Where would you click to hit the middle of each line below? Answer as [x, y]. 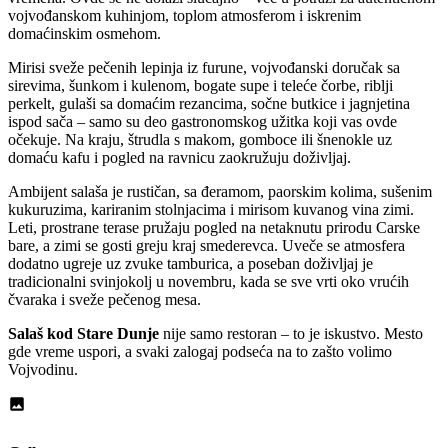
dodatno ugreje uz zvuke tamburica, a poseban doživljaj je [190, 264]
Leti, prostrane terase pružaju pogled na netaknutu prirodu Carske [214, 228]
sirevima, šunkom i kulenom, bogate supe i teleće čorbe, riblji [200, 86]
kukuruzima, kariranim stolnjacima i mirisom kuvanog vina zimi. [211, 210]
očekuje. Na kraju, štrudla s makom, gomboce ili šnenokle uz [200, 140]
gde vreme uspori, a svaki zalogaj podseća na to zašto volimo [200, 352]
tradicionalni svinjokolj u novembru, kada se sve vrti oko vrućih [208, 282]
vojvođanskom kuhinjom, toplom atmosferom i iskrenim [184, 16]
